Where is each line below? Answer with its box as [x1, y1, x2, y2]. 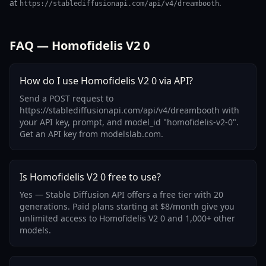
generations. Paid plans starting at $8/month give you [20, 201, 235, 212]
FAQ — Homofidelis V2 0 [9, 37, 150, 53]
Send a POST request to [20, 93, 113, 104]
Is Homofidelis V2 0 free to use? [20, 170, 161, 183]
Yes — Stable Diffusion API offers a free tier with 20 [20, 189, 223, 200]
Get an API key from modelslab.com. [20, 128, 163, 140]
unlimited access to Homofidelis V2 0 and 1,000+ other [20, 213, 235, 224]
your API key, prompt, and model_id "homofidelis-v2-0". [20, 116, 239, 128]
